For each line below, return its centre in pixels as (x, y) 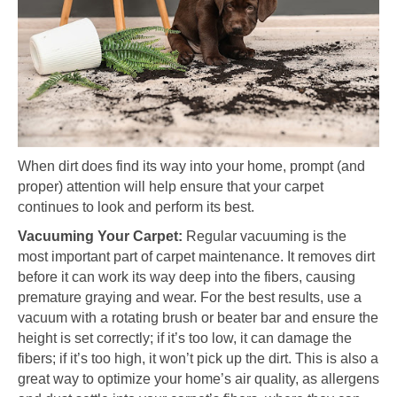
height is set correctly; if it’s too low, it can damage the (185, 338)
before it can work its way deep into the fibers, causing (187, 276)
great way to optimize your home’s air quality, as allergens (198, 378)
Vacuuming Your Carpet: (100, 236)
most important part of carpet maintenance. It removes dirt (196, 256)
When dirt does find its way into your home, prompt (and (191, 166)
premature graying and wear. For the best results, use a (190, 297)
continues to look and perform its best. (136, 206)
